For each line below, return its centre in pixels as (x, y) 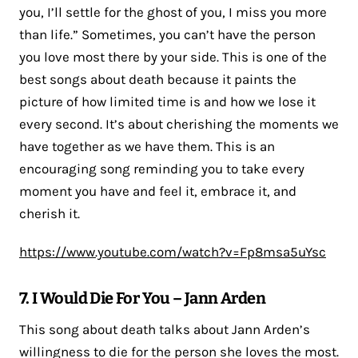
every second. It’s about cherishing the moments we (179, 123)
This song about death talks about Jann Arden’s (165, 329)
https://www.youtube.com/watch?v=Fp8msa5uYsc (173, 251)
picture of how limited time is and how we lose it (167, 101)
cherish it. (50, 213)
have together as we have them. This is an (147, 146)
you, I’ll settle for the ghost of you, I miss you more (173, 12)
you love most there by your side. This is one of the (173, 56)
